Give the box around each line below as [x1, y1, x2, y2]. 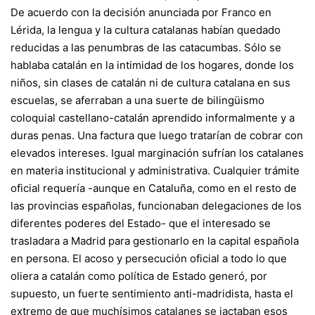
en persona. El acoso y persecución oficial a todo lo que [11, 251, 287, 265]
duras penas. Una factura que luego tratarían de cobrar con [11, 128, 303, 142]
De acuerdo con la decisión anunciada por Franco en [11, 5, 271, 19]
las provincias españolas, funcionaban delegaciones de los [11, 198, 302, 212]
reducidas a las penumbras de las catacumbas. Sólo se [11, 40, 281, 54]
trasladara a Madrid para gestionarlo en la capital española [11, 233, 299, 247]
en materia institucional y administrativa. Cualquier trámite [11, 163, 300, 177]
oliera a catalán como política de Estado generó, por [11, 269, 267, 283]
